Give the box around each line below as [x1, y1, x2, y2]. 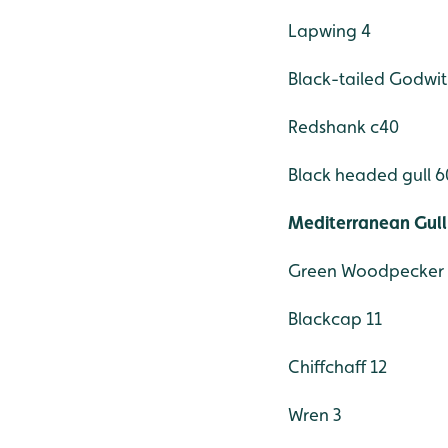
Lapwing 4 [288, 20, 371, 42]
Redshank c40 [288, 116, 399, 138]
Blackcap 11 [288, 308, 382, 330]
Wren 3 [288, 404, 342, 426]
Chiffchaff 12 [288, 356, 387, 378]
